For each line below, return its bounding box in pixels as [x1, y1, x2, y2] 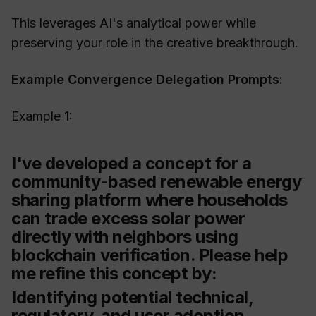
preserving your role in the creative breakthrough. [11, 35, 298, 51]
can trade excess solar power [11, 208, 245, 229]
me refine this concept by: [11, 263, 217, 284]
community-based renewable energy [11, 171, 301, 193]
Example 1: [11, 109, 73, 124]
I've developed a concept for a [11, 153, 251, 174]
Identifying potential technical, [11, 287, 253, 308]
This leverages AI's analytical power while [11, 16, 256, 31]
